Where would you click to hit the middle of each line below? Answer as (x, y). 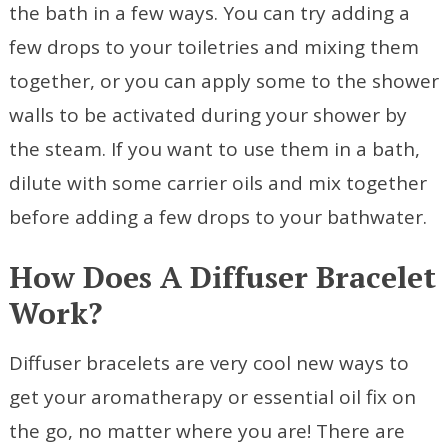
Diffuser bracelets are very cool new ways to (208, 363)
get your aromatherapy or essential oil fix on (212, 397)
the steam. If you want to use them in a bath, (214, 149)
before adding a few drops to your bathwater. (217, 217)
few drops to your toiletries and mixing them (213, 47)
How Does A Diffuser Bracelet (222, 277)
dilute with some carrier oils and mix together (217, 183)
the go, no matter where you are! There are (206, 431)
